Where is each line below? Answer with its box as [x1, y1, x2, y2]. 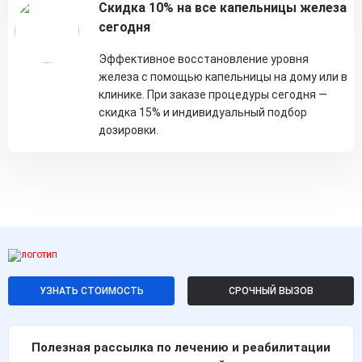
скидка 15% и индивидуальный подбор [99, 106, 307, 119]
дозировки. [99, 124, 158, 137]
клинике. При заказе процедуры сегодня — [99, 88, 327, 101]
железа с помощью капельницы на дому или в [99, 70, 347, 83]
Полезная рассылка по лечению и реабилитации [32, 339, 330, 355]
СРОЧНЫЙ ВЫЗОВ [228, 284, 314, 297]
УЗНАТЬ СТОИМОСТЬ [39, 284, 144, 297]
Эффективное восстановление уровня [99, 53, 309, 65]
